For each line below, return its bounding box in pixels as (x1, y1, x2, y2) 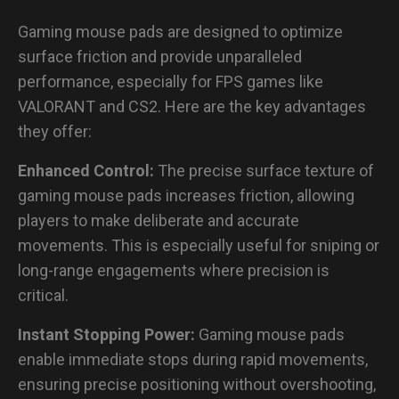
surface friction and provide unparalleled (18, 46, 302, 66)
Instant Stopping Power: (18, 324, 195, 344)
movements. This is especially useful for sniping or (18, 235, 379, 255)
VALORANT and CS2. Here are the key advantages (18, 96, 366, 116)
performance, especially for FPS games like (18, 71, 323, 91)
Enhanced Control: (18, 160, 158, 180)
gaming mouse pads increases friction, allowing (18, 185, 354, 205)
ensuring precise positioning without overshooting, (18, 374, 376, 394)
